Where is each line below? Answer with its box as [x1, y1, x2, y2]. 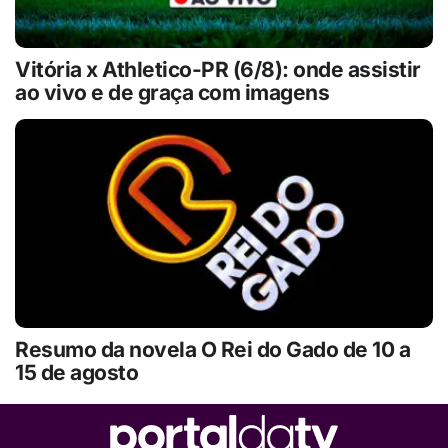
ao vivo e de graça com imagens [15, 79, 329, 105]
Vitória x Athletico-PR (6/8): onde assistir [15, 56, 421, 82]
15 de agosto [15, 359, 138, 385]
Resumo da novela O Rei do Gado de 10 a [15, 336, 410, 362]
